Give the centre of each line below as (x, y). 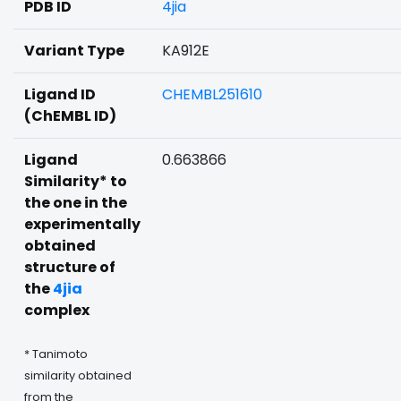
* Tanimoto (56, 354)
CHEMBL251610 (212, 94)
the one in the (76, 203)
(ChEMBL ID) (70, 116)
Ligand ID (60, 94)
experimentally (82, 224)
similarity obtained (78, 375)
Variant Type (74, 51)
